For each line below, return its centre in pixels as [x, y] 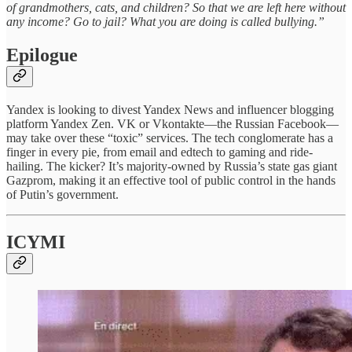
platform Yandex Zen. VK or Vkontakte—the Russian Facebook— [172, 123]
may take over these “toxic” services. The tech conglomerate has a [170, 137]
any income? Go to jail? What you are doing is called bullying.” [167, 21]
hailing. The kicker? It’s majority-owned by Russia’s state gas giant [172, 166]
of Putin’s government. [62, 194]
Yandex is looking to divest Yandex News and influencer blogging [170, 109]
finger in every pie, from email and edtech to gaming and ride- [159, 152]
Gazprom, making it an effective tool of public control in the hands [171, 180]
